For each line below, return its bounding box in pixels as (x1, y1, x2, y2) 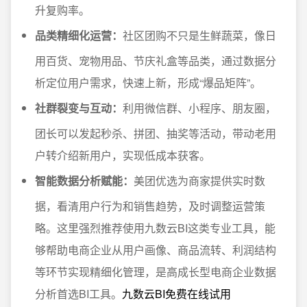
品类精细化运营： (35, 27, 123, 43)
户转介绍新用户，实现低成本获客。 (35, 147, 210, 163)
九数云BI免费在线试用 (122, 286, 231, 302)
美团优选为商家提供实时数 (134, 173, 265, 188)
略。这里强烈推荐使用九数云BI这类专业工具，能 (35, 220, 275, 236)
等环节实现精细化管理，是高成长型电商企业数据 (35, 264, 276, 280)
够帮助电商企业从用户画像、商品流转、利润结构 (35, 242, 276, 258)
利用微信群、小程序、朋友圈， (123, 100, 276, 116)
